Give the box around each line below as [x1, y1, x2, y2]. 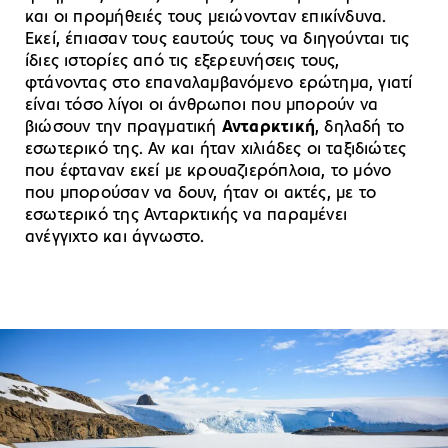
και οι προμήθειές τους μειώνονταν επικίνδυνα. [25, 8, 387, 28]
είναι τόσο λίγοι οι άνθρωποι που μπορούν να [25, 96, 379, 116]
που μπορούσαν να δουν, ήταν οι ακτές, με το [25, 184, 377, 204]
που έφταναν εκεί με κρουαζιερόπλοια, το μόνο [25, 162, 392, 182]
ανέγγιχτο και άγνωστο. [25, 228, 205, 248]
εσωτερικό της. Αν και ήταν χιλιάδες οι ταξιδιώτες [25, 140, 407, 160]
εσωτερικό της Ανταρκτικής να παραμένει [25, 206, 347, 226]
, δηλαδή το [314, 118, 405, 138]
